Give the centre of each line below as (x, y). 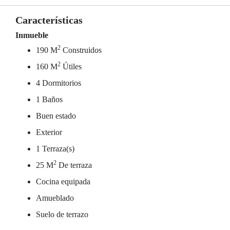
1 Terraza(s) (55, 149)
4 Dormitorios (59, 83)
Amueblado (55, 198)
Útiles (71, 66)
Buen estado (56, 116)
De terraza (74, 165)
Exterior (49, 132)
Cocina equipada (63, 181)
